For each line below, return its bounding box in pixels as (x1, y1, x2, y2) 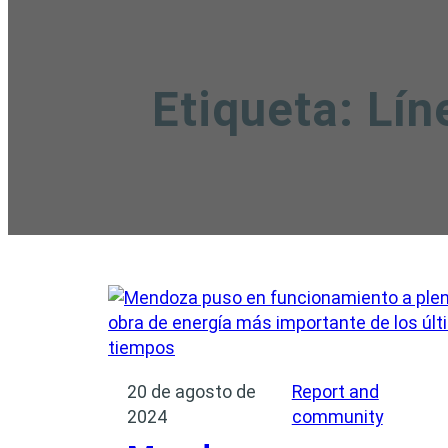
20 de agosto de (127, 380, 257, 402)
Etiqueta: (152, 81, 367, 138)
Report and (291, 380, 379, 402)
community (291, 405, 383, 427)
